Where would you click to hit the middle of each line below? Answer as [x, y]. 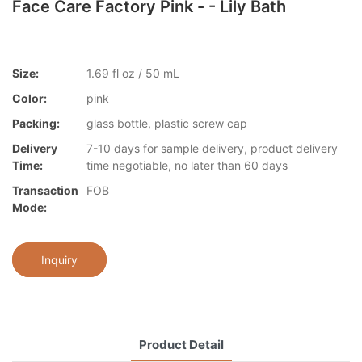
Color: [29, 99]
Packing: [36, 124]
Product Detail [181, 344]
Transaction [45, 191]
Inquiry [59, 259]
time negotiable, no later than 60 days [187, 166]
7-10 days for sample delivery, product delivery [212, 149]
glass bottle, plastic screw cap [167, 124]
